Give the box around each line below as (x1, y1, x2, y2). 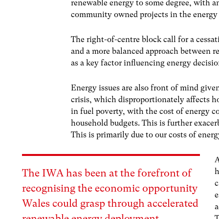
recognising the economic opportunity (22, 182, 198, 195)
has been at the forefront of (64, 167, 192, 179)
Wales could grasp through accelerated (22, 197, 199, 210)
